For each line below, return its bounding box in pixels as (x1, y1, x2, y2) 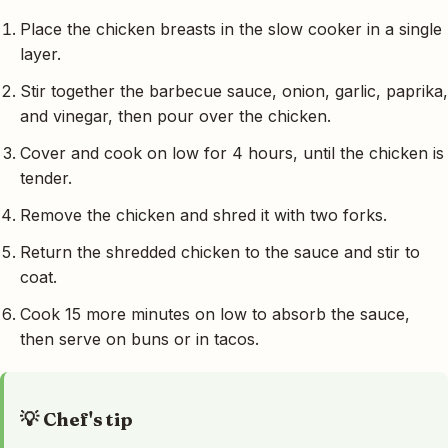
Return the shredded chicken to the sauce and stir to (20, 242, 420, 263)
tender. (20, 168, 72, 189)
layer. (20, 44, 61, 65)
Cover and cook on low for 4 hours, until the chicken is (20, 143, 444, 164)
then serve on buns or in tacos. (20, 329, 259, 350)
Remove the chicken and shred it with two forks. (20, 205, 387, 226)
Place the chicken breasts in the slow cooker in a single (20, 19, 442, 40)
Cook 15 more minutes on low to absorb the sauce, (20, 304, 410, 325)
